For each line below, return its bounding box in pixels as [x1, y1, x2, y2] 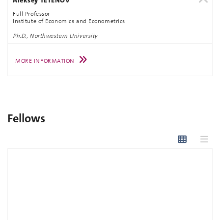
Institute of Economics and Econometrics [13, 17, 125, 25]
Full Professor [13, 10, 50, 18]
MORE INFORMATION [15, 56, 75, 65]
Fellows [7, 110, 45, 126]
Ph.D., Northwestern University [13, 32, 98, 40]
